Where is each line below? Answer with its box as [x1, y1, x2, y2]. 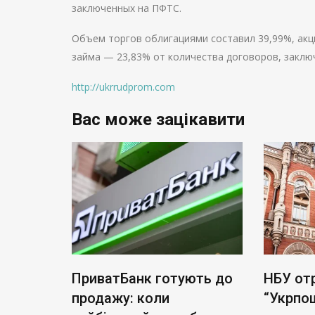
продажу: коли [72, 289, 169, 307]
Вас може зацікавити [72, 110, 245, 129]
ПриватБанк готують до [72, 269, 233, 287]
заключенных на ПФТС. [72, 1, 181, 15]
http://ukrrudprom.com [72, 80, 175, 94]
